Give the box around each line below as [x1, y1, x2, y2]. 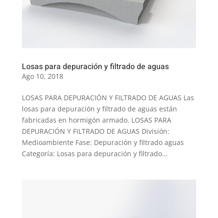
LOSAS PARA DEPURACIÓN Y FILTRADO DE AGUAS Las [21, 93, 194, 103]
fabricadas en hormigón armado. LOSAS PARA [21, 115, 171, 125]
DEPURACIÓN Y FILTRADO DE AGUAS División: [21, 127, 169, 136]
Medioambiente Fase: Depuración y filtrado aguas [21, 138, 184, 147]
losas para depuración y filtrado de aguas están [21, 104, 177, 114]
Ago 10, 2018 [21, 72, 63, 81]
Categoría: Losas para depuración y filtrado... [21, 149, 168, 159]
